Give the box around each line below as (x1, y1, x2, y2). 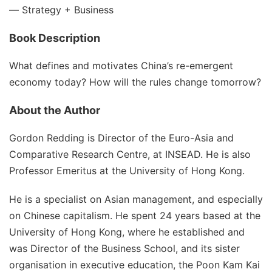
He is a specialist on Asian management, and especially (9, 193, 263, 205)
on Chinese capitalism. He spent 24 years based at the (9, 209, 260, 222)
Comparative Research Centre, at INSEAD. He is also (9, 148, 251, 160)
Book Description (9, 32, 100, 44)
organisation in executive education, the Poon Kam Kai (9, 259, 260, 271)
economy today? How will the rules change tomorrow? (9, 76, 261, 88)
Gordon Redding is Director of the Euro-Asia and (9, 132, 234, 144)
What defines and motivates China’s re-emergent (9, 59, 233, 72)
